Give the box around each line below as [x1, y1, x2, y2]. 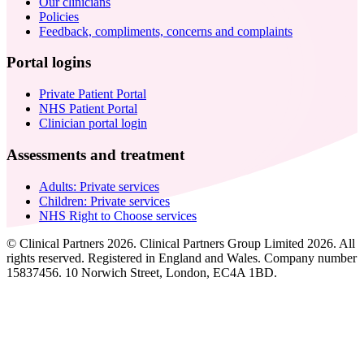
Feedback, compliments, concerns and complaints [39, 24, 292, 38]
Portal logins [6, 54, 91, 71]
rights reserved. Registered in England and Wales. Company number [6, 250, 357, 265]
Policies [39, 9, 79, 24]
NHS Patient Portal [39, 102, 137, 116]
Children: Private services [39, 193, 170, 208]
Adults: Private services [39, 179, 159, 193]
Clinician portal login [39, 116, 147, 131]
